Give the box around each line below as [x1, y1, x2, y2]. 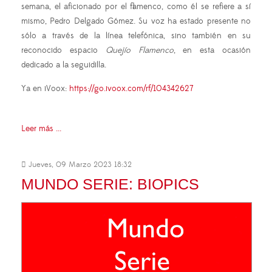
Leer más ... [21, 123, 61, 134]
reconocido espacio [21, 44, 106, 56]
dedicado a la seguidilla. [21, 59, 109, 70]
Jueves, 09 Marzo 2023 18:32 [26, 159, 132, 169]
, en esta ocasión [173, 44, 251, 56]
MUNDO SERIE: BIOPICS [21, 175, 199, 192]
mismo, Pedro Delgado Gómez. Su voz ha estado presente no [21, 15, 251, 27]
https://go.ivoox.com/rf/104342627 [69, 83, 194, 94]
